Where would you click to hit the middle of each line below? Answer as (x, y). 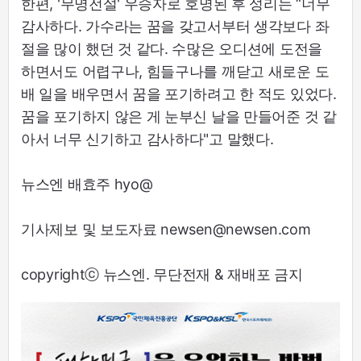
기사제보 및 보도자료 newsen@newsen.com (166, 230)
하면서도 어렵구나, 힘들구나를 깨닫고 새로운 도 (175, 72)
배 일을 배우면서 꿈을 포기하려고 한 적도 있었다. (179, 94)
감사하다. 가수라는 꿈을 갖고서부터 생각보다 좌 (175, 27)
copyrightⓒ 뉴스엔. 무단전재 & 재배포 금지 (162, 275)
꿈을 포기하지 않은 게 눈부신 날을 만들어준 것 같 (179, 117)
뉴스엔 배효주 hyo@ (87, 185)
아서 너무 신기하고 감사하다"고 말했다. (147, 139)
